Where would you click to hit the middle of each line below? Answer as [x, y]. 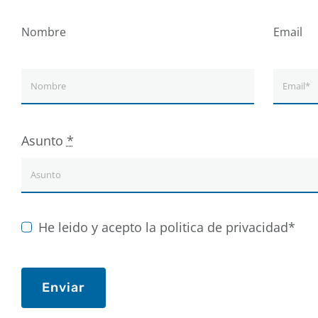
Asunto [44, 141]
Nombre [43, 32]
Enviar [63, 288]
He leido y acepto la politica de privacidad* [167, 227]
